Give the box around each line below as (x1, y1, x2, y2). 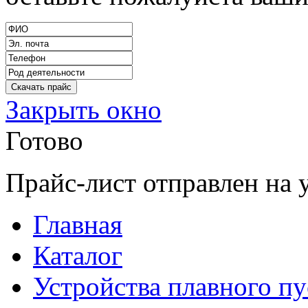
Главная (33, 210, 122, 239)
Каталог (33, 241, 122, 270)
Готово (5, 126, 83, 155)
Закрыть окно (5, 95, 162, 124)
